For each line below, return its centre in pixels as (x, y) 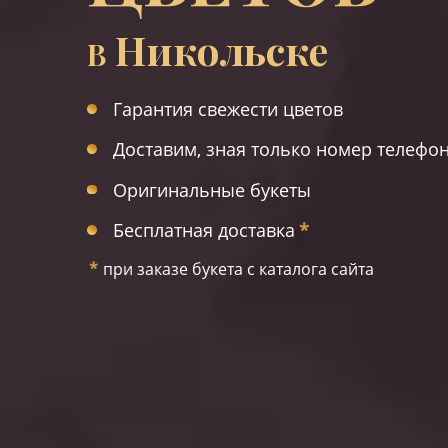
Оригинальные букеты (211, 189)
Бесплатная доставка (203, 229)
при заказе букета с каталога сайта (238, 269)
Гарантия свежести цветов (227, 108)
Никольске (221, 49)
